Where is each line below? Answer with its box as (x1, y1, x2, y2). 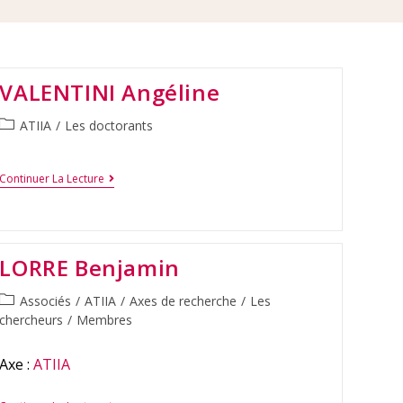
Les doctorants (65, 117, 154, 135)
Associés (20, 291, 72, 309)
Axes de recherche (130, 291, 237, 309)
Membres (76, 310, 133, 328)
